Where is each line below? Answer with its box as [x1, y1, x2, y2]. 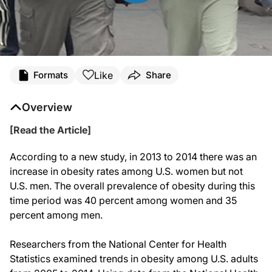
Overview [22, 100, 72, 114]
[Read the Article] [10, 123, 91, 136]
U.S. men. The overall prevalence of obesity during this [10, 179, 255, 192]
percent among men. [10, 208, 103, 221]
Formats [33, 69, 68, 81]
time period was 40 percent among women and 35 [10, 194, 237, 206]
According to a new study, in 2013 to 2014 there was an [10, 150, 257, 163]
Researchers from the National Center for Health [10, 237, 226, 250]
